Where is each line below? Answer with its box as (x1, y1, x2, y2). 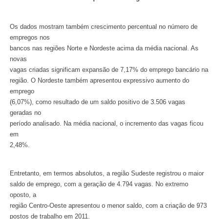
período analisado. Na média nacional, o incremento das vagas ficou (10, 119, 203, 127)
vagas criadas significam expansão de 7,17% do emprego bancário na (10, 66, 208, 73)
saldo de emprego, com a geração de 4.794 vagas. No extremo (10, 180, 188, 188)
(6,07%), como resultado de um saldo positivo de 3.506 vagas (10, 98, 185, 106)
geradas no (10, 109, 41, 116)
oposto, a (10, 191, 36, 199)
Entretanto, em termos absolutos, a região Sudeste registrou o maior (10, 170, 204, 177)
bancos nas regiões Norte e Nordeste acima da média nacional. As (10, 44, 198, 52)
